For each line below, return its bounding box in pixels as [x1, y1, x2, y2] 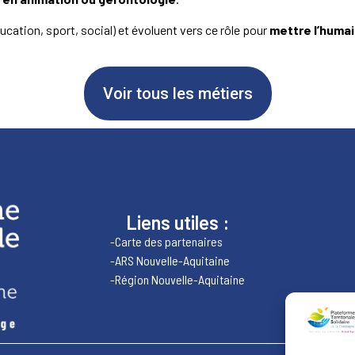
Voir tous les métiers [102, 84, 253, 104]
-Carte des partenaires [109, 234, 223, 250]
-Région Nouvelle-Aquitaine [109, 272, 245, 288]
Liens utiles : [125, 211, 229, 235]
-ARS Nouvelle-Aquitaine [109, 253, 230, 269]
